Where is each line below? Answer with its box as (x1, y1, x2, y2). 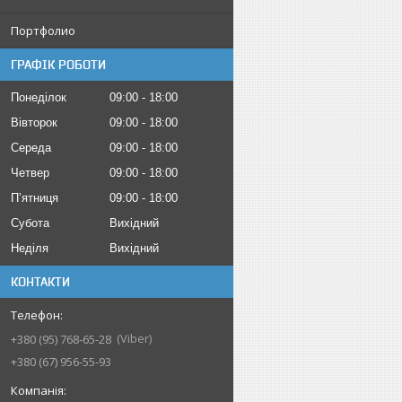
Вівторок (11, 116, 57, 129)
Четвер (11, 166, 49, 179)
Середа (11, 141, 51, 154)
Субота (11, 216, 49, 230)
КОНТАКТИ (11, 275, 70, 289)
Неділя (11, 241, 48, 255)
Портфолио (11, 22, 75, 39)
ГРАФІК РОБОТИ (11, 57, 106, 72)
